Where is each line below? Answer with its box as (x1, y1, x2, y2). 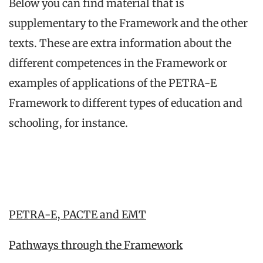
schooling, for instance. (9, 116, 128, 130)
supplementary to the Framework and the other (9, 16, 248, 31)
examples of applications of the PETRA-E (9, 76, 217, 90)
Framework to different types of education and (9, 96, 242, 110)
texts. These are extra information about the (9, 36, 231, 50)
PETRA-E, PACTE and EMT (9, 208, 146, 222)
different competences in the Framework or (9, 56, 227, 70)
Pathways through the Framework (9, 238, 183, 252)
